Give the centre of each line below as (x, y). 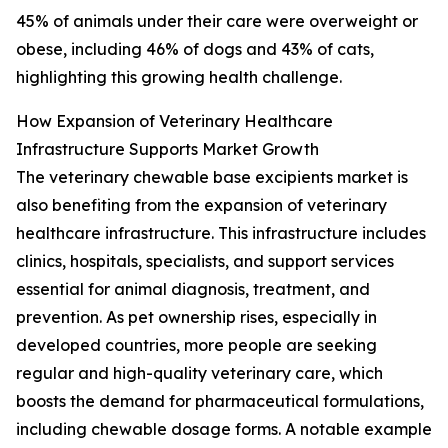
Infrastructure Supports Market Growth (167, 149)
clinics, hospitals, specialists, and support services (205, 261)
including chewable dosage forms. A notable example (224, 429)
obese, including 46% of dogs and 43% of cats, (195, 49)
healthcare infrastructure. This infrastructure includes (221, 233)
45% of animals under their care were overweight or (217, 21)
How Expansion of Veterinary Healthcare (174, 121)
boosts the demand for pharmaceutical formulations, (220, 401)
